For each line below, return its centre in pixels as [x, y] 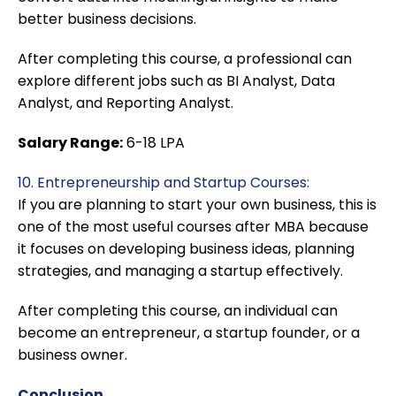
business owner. [72, 355]
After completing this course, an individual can [178, 311]
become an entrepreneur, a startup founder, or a [189, 333]
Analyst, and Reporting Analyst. [126, 103]
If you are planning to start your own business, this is [197, 205]
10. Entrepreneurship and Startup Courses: [164, 183]
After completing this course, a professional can [185, 59]
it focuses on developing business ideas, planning [186, 249]
